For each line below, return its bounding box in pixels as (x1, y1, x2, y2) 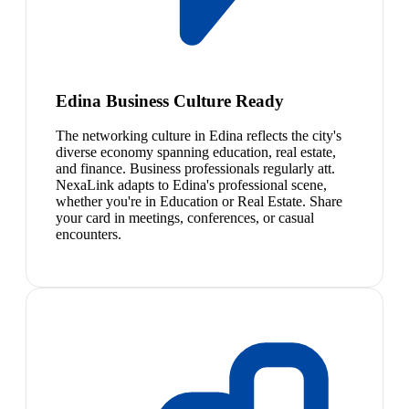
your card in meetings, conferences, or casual (56, 210, 314, 226)
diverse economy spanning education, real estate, (56, 144, 336, 161)
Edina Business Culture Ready (56, 90, 284, 110)
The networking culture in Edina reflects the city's (56, 128, 341, 144)
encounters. (56, 226, 121, 243)
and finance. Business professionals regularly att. (56, 161, 335, 177)
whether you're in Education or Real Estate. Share (56, 194, 342, 210)
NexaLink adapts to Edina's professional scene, (56, 177, 327, 194)
